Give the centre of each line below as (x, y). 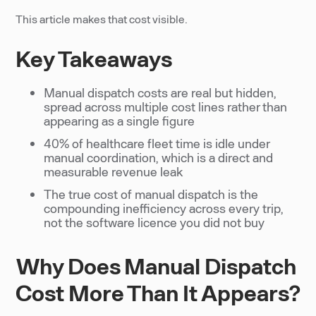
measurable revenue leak (114, 171)
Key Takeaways (94, 58)
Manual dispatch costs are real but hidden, (160, 92)
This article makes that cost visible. (102, 19)
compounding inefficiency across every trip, (164, 208)
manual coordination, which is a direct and (159, 157)
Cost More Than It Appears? (158, 292)
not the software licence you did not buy (154, 222)
